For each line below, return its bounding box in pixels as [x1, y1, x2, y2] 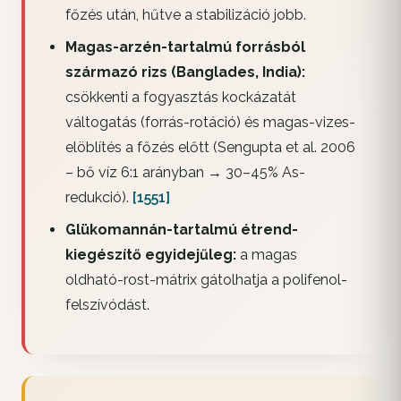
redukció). [64, 188, 132, 206]
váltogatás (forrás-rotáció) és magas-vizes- [64, 113, 355, 131]
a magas [235, 245, 297, 263]
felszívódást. [64, 295, 149, 313]
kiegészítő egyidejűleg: [64, 245, 236, 263]
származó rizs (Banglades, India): [64, 63, 305, 81]
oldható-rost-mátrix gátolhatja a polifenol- [64, 270, 347, 288]
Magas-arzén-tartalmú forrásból [64, 38, 305, 55]
